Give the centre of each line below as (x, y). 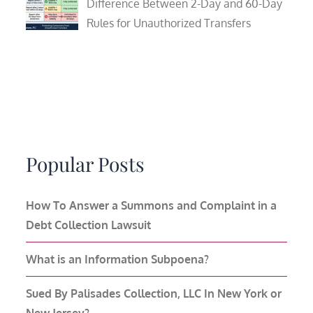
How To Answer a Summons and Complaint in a (152, 205)
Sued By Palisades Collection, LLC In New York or (154, 293)
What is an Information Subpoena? (118, 259)
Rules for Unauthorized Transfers (169, 23)
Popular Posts (86, 163)
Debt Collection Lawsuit (89, 225)
